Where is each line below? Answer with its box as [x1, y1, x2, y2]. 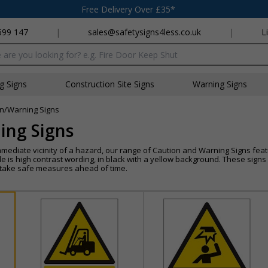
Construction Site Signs [65, 78, 154, 90]
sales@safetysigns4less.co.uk [88, 26, 202, 38]
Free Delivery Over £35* [81, 3, 175, 15]
